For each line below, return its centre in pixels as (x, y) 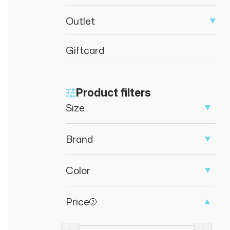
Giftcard (85, 50)
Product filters (113, 92)
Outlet (80, 21)
